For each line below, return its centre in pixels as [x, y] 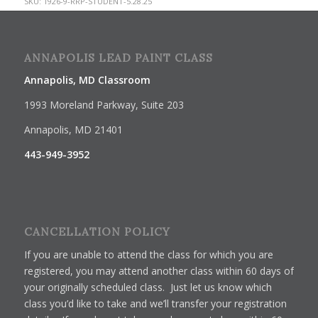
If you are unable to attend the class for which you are [148, 254]
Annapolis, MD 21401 [73, 130]
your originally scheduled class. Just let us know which [148, 287]
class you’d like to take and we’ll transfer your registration [155, 303]
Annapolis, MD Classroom [87, 80]
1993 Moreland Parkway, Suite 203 [104, 105]
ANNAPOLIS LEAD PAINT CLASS [118, 57]
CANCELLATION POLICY [97, 232]
